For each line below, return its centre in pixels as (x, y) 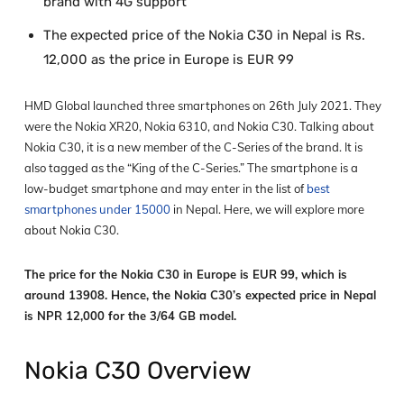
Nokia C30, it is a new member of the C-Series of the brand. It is (193, 147)
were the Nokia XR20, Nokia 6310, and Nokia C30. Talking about (199, 127)
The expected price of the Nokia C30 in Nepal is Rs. (204, 36)
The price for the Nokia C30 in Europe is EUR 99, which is (186, 275)
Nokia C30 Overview (138, 371)
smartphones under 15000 (97, 210)
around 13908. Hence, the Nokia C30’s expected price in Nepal (200, 295)
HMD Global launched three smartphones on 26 (154, 106)
